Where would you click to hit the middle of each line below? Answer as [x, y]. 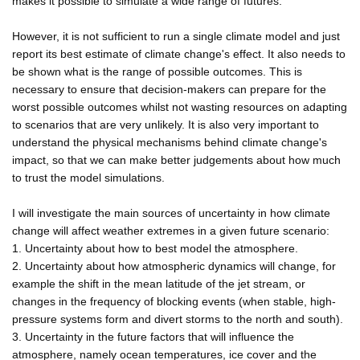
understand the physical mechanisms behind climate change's [170, 142]
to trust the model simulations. [88, 177]
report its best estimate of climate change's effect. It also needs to [179, 53]
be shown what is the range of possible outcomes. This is [157, 71]
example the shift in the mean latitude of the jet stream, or [159, 283]
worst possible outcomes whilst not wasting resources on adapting [180, 106]
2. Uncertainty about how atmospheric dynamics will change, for [174, 266]
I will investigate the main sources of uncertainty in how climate [171, 213]
